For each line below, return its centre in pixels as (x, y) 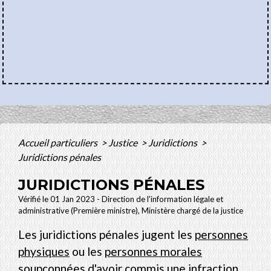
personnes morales (153, 251)
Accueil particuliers (59, 142)
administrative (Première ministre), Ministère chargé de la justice (131, 210)
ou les (87, 251)
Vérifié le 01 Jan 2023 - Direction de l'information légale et (121, 199)
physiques (44, 251)
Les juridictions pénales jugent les (106, 234)
